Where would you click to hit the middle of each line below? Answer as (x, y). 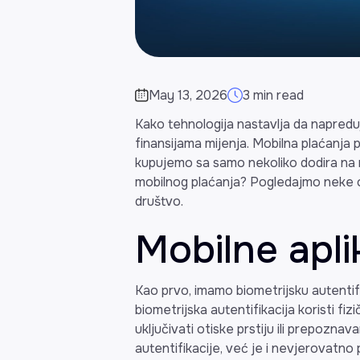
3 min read (273, 95)
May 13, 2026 (188, 95)
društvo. (159, 201)
